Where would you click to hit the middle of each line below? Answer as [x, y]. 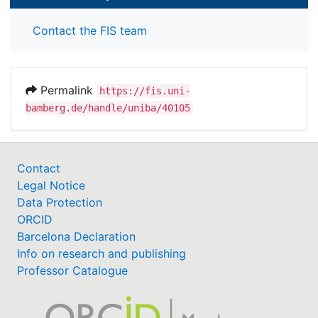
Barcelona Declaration [76, 237]
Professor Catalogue [72, 271]
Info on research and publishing [102, 254]
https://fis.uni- [145, 91]
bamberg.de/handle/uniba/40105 [108, 108]
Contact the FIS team [90, 31]
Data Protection [60, 203]
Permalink [67, 91]
